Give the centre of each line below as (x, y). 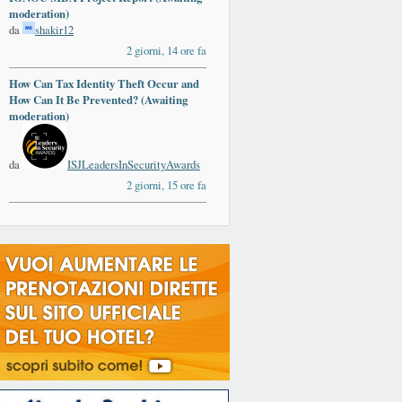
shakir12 (54, 30)
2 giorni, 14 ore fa (166, 51)
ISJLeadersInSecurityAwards (134, 165)
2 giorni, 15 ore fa (166, 185)
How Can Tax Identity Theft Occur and (104, 84)
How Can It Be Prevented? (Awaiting (98, 100)
